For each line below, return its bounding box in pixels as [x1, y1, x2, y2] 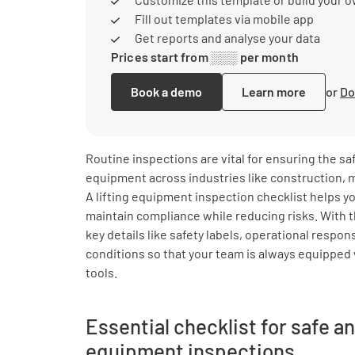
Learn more [242, 84, 306, 99]
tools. [86, 265, 117, 280]
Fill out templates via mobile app [132, 11, 314, 26]
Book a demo [131, 84, 202, 99]
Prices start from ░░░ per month [111, 49, 299, 64]
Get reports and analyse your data [132, 30, 320, 45]
